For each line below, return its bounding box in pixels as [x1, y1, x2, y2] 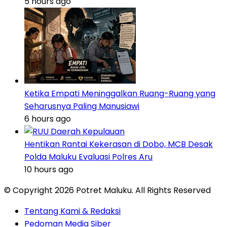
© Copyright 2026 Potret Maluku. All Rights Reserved [4, 184, 211, 197]
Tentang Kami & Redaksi [24, 205, 121, 217]
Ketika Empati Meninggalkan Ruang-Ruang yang [24, 88, 215, 100]
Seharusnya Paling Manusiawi [24, 100, 139, 112]
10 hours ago [24, 164, 73, 176]
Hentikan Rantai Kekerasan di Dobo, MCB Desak [24, 138, 213, 150]
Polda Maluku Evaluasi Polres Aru [24, 151, 153, 163]
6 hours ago [24, 113, 71, 125]
